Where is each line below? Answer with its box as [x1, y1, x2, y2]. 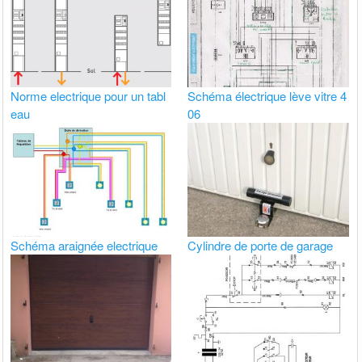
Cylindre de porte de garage [187, 237, 334, 255]
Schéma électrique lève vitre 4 [187, 86, 347, 104]
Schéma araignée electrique [11, 237, 158, 255]
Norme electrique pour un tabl [11, 86, 166, 104]
